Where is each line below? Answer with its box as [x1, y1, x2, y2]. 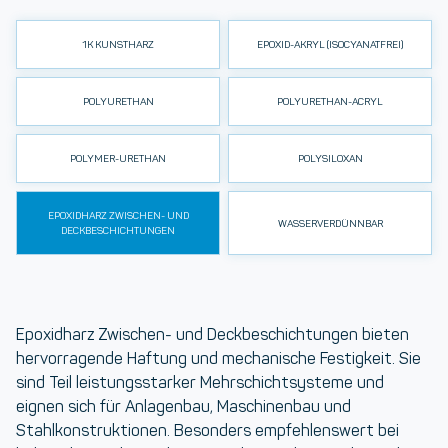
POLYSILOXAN [297, 152, 363, 165]
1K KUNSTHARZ [82, 38, 154, 51]
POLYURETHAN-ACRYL [277, 95, 383, 108]
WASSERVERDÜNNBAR [277, 216, 383, 230]
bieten [358, 325, 409, 344]
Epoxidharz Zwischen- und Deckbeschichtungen [16, 325, 358, 344]
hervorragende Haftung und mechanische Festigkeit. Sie [16, 349, 421, 368]
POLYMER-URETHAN [70, 152, 166, 165]
